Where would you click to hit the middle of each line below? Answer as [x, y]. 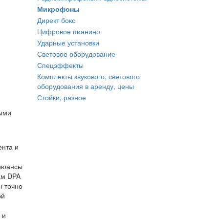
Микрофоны [58, 9]
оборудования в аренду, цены [86, 86]
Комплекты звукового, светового [88, 76]
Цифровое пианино [69, 31]
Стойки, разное [62, 97]
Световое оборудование [76, 54]
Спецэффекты [60, 65]
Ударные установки [68, 43]
